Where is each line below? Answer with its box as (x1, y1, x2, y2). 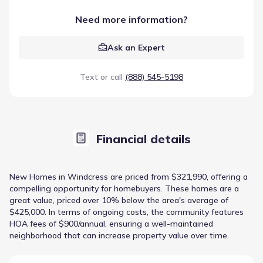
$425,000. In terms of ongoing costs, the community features (9, 206, 244, 217)
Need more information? (75, 13, 188, 25)
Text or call (80, 71, 123, 82)
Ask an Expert (107, 42, 165, 53)
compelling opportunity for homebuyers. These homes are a (9, 183, 239, 194)
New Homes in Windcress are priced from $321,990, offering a (9, 171, 248, 182)
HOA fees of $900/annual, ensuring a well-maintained (9, 218, 213, 229)
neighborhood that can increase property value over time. (9, 230, 229, 241)
